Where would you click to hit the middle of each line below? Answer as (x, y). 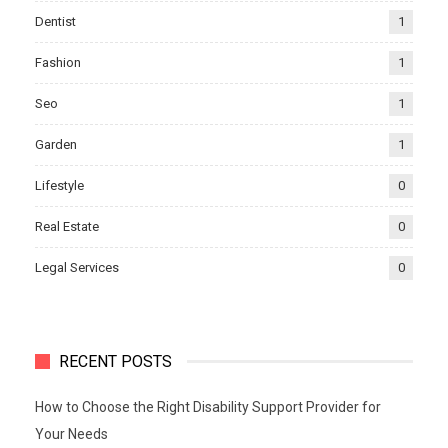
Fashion (58, 62)
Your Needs (71, 433)
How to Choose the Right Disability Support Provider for (208, 406)
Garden (56, 144)
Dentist (55, 21)
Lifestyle (59, 185)
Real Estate (67, 226)
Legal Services (77, 267)
